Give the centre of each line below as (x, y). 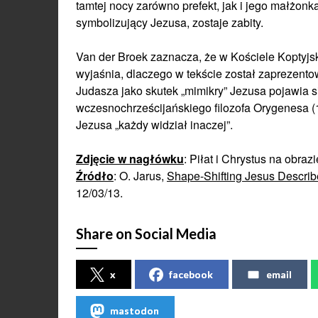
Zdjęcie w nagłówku (130, 159)
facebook (191, 274)
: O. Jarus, (140, 176)
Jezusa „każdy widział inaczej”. (154, 125)
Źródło (95, 176)
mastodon (135, 311)
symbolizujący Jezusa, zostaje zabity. (170, 22)
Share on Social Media (146, 234)
